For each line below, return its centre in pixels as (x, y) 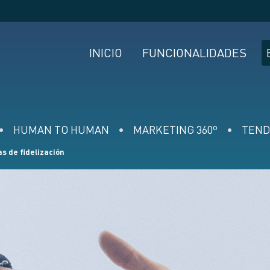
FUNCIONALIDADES (194, 54)
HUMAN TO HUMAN (61, 130)
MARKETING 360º (175, 130)
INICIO (105, 54)
